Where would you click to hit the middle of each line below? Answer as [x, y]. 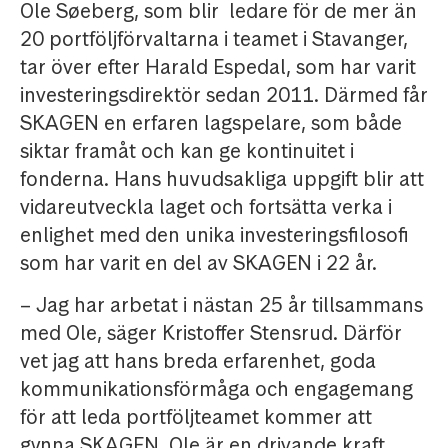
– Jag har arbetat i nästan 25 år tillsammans [221, 305]
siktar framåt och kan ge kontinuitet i [187, 151]
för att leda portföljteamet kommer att [196, 417]
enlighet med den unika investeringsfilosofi [214, 235]
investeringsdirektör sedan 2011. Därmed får [224, 95]
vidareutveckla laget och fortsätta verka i [206, 207]
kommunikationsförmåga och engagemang [216, 389]
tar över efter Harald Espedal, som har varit [218, 67]
